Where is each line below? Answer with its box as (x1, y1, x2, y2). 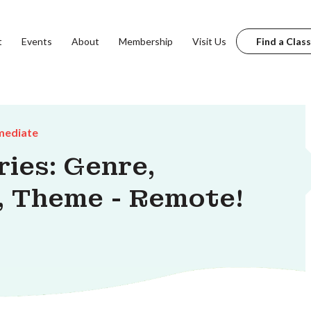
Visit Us (192, 35, 226, 47)
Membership (118, 35, 173, 47)
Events (21, 35, 52, 47)
